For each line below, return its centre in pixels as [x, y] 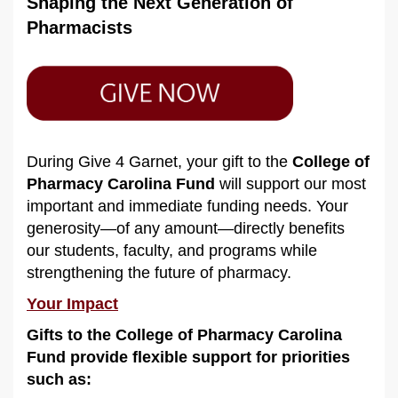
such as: [59, 379]
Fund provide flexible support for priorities [188, 357]
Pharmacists [80, 27]
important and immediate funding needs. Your [187, 206]
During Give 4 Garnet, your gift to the [159, 161]
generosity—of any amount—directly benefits [186, 228]
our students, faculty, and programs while [172, 250]
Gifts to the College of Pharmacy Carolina [184, 334]
